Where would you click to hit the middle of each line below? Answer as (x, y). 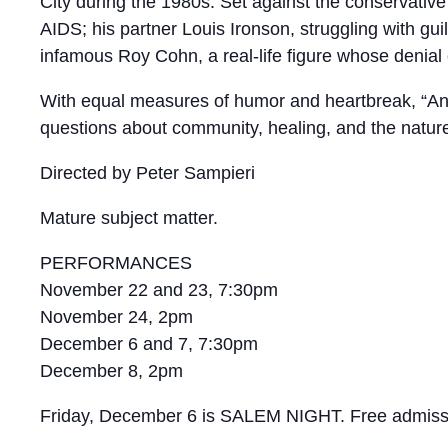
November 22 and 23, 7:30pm (159, 290)
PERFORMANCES (116, 263)
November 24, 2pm (116, 317)
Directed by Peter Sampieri (147, 173)
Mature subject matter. (129, 218)
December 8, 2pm (111, 371)
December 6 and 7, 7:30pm (149, 344)
